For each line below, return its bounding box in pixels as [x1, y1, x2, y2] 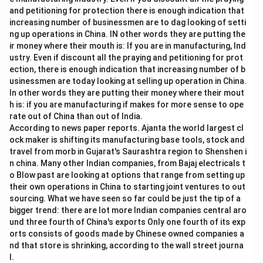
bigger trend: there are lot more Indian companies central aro [9, 205, 247, 215]
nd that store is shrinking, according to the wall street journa [9, 241, 244, 250]
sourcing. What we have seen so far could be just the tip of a [9, 194, 241, 203]
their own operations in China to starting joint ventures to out [9, 182, 245, 191]
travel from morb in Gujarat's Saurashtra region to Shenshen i [9, 147, 247, 156]
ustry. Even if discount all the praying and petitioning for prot [9, 53, 243, 62]
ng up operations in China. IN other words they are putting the [9, 29, 245, 39]
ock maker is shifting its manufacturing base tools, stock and [9, 135, 245, 144]
